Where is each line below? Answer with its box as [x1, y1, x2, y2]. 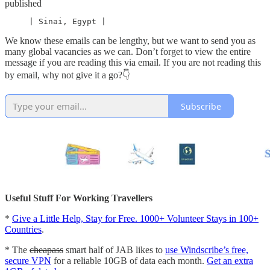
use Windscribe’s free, [165, 245, 248, 256]
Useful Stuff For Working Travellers [5, 193, 152, 204]
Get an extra [207, 256, 253, 266]
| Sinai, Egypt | [5, 17, 106, 27]
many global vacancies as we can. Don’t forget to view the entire [5, 46, 251, 57]
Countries [5, 224, 42, 235]
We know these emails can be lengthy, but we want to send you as [5, 36, 256, 46]
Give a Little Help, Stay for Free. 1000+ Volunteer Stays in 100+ [12, 213, 259, 224]
